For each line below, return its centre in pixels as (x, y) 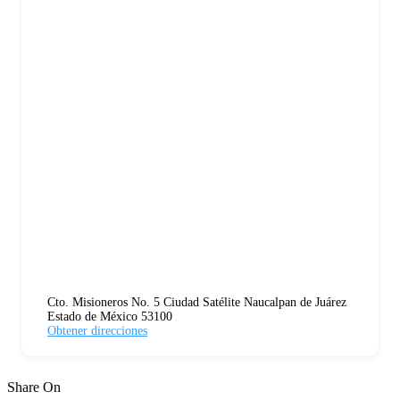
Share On (34, 387)
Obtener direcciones (97, 330)
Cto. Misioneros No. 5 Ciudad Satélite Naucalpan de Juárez (197, 302)
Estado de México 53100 (110, 316)
